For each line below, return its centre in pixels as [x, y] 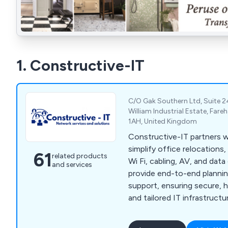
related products [80, 156]
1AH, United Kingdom [163, 122]
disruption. [148, 210]
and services [72, 165]
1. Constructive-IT [80, 66]
